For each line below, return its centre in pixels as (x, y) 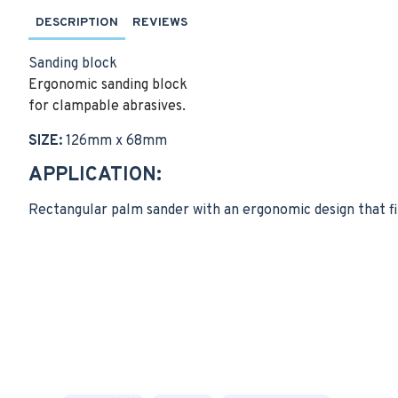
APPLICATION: (95, 175)
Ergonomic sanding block (108, 85)
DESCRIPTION (77, 23)
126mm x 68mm (115, 141)
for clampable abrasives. (107, 107)
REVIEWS (160, 23)
